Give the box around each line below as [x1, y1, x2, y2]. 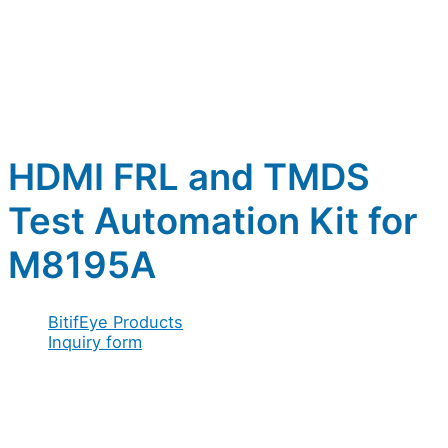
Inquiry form [48, 331, 142, 352]
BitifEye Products [48, 311, 183, 332]
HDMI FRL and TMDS [8, 155, 370, 200]
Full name [8, 370, 88, 391]
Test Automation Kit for [8, 199, 417, 244]
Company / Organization [8, 393, 202, 414]
